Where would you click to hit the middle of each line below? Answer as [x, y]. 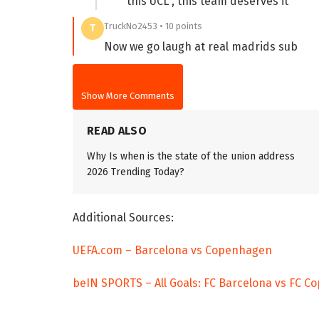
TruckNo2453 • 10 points [153, 26]
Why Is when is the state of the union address [191, 156]
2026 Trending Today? [136, 172]
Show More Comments [128, 95]
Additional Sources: [123, 217]
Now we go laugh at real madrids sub [201, 46]
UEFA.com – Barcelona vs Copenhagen [172, 250]
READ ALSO [117, 130]
